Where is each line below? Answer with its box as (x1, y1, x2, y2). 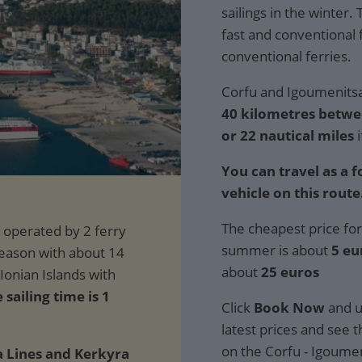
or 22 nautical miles (221, 126, 354, 145)
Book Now (254, 298, 325, 317)
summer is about (221, 241, 331, 259)
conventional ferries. (221, 47, 351, 65)
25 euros (261, 263, 319, 281)
